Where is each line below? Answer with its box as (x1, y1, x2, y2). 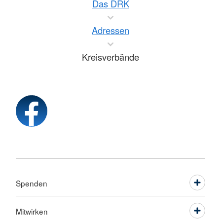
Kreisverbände (82, 50, 139, 63)
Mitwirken (16, 206, 48, 217)
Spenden (16, 178, 47, 188)
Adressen (92, 24, 129, 37)
